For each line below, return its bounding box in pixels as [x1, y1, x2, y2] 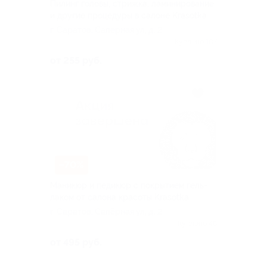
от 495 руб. [50, 236, 102, 248]
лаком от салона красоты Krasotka [50, 192, 189, 202]
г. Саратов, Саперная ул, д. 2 [50, 25, 162, 35]
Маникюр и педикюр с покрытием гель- [50, 180, 207, 190]
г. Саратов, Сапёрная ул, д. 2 [50, 206, 162, 216]
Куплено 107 [175, 38, 217, 46]
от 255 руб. [50, 55, 102, 67]
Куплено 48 [178, 219, 217, 228]
